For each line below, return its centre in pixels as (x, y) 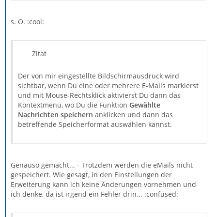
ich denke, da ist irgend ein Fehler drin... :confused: (94, 194)
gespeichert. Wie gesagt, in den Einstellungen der (91, 175)
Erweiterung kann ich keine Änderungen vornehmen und (103, 184)
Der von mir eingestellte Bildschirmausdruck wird (99, 76)
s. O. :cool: (27, 22)
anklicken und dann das (133, 115)
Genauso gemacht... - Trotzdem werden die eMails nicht (102, 165)
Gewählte (145, 105)
